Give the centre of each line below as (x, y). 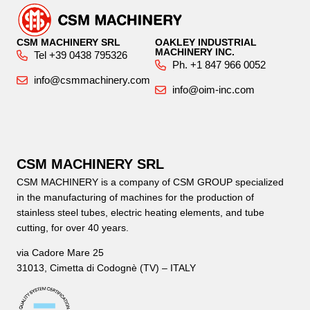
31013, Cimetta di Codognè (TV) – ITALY (106, 268)
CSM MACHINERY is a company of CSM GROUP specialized (150, 182)
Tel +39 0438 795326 (81, 55)
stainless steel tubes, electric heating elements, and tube (140, 212)
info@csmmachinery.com (92, 80)
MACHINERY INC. (195, 52)
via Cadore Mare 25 (60, 253)
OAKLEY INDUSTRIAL (206, 42)
